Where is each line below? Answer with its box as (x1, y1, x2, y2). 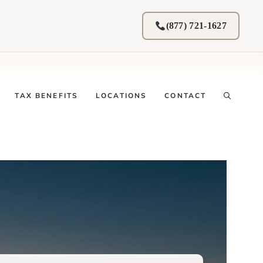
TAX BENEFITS (15, 91, 79, 100)
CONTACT (164, 91, 207, 100)
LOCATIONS (96, 91, 147, 100)
